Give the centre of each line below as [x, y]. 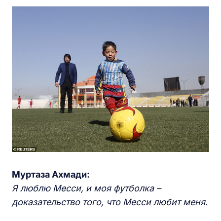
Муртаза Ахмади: [51, 174]
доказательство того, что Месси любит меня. [110, 202]
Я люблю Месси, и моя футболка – [86, 188]
